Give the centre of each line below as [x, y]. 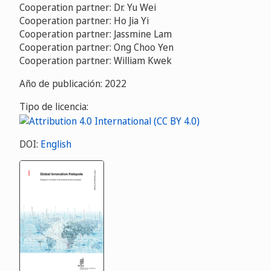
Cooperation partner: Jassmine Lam [96, 34]
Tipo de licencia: [54, 106]
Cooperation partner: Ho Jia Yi [84, 21]
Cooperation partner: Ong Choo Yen [96, 47]
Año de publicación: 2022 [73, 83]
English [56, 144]
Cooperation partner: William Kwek [96, 60]
